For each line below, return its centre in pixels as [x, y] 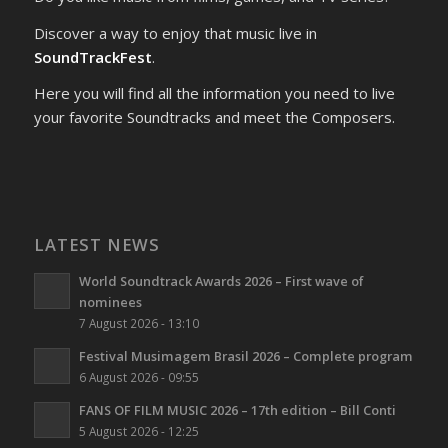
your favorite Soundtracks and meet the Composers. [214, 117]
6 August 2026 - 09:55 [138, 377]
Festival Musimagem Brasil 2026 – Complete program [245, 356]
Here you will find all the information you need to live [214, 93]
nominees [110, 302]
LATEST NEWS [96, 245]
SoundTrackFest [92, 56]
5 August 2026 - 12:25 [138, 431]
